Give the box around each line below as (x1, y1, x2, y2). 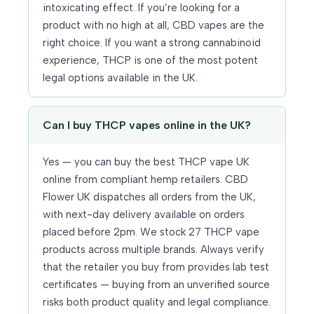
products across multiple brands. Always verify (43, 243, 264, 257)
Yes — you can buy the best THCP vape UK (43, 156, 250, 169)
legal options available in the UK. (43, 71, 198, 85)
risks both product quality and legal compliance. (43, 296, 271, 309)
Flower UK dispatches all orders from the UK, (43, 191, 256, 204)
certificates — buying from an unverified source (43, 278, 270, 292)
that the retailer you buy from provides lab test (43, 261, 269, 274)
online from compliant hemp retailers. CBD (43, 173, 248, 186)
